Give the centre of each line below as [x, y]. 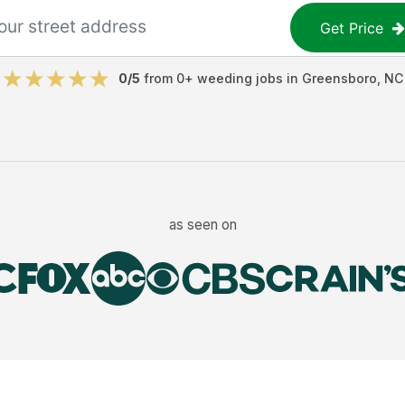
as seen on [202, 224]
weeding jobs [240, 78]
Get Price [352, 28]
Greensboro [339, 78]
